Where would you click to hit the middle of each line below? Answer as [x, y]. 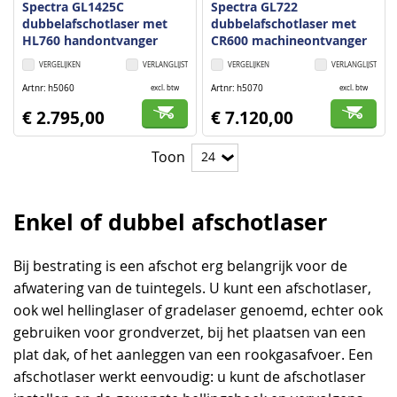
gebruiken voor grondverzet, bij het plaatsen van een [190, 332]
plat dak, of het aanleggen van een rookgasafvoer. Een [193, 354]
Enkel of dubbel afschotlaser [170, 222]
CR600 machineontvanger [289, 40]
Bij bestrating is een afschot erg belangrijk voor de [180, 266]
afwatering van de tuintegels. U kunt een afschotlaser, [192, 288]
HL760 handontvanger [90, 40]
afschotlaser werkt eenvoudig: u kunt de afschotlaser [190, 377]
